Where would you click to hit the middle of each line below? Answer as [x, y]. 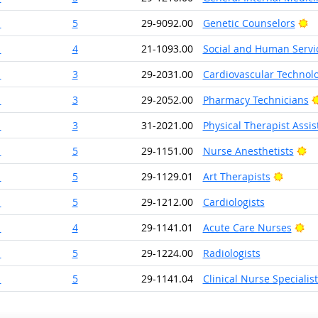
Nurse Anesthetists [248, 151]
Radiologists [231, 253]
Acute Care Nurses [247, 227]
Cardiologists [234, 202]
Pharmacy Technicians [256, 100]
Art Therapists [236, 176]
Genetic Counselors [249, 23]
